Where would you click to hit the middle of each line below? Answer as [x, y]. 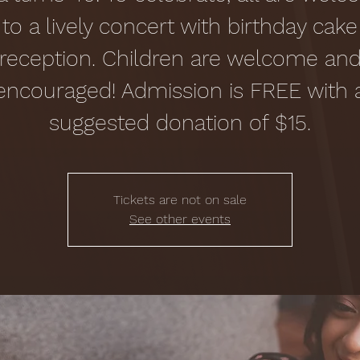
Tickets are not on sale [180, 200]
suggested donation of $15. [180, 123]
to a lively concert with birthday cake [180, 27]
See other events [180, 219]
